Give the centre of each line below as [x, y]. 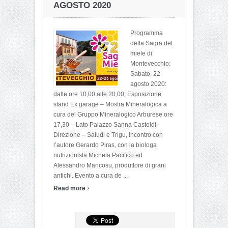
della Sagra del [151, 43]
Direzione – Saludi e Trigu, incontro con [108, 135]
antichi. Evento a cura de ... [91, 175]
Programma [147, 33]
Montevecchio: [150, 63]
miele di [141, 53]
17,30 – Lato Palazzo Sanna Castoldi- [106, 124]
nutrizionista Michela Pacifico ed [98, 155]
